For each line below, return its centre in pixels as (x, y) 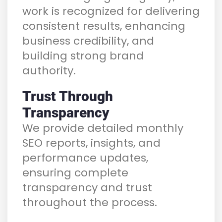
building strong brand (83, 55)
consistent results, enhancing (104, 26)
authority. (49, 70)
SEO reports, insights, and (91, 143)
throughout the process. (90, 202)
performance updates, (85, 158)
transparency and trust (87, 187)
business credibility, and (88, 41)
